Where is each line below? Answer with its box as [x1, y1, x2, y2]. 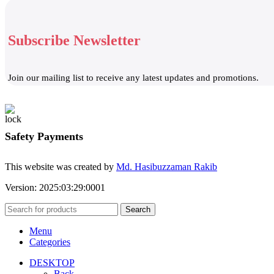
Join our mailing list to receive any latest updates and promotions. [8, 72, 259, 83]
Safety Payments [5, 130, 83, 143]
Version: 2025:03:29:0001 [5, 182, 105, 193]
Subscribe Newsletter [8, 32, 141, 48]
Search [125, 204, 150, 214]
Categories [29, 236, 70, 247]
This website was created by [5, 161, 116, 172]
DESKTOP [29, 257, 75, 268]
